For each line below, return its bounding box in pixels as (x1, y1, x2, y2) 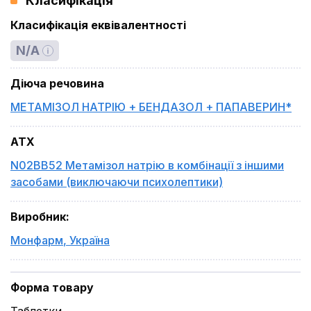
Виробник (10, 210, 66, 224)
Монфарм (10, 233, 63, 247)
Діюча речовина (10, 76, 104, 90)
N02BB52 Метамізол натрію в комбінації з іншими (10, 158, 284, 172)
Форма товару (10, 280, 94, 294)
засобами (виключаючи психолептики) (10, 175, 223, 189)
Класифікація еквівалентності (10, 18, 186, 32)
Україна (69, 233, 110, 247)
